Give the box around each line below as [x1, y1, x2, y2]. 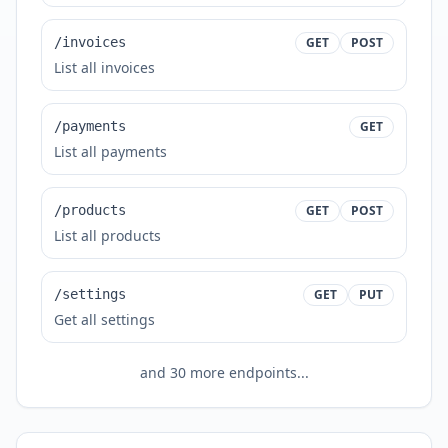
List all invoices [54, 58, 155, 77]
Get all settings [54, 310, 155, 329]
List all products [54, 226, 161, 245]
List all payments [54, 142, 167, 161]
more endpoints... [185, 363, 309, 382]
